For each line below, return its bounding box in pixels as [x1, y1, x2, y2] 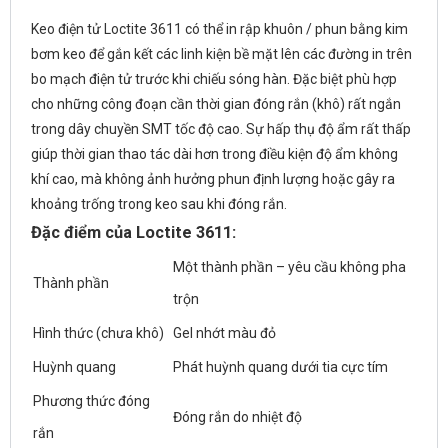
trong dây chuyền [31, 120, 142, 137]
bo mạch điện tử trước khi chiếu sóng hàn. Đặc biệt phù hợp [31, 70, 397, 87]
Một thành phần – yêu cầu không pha [173, 258, 406, 275]
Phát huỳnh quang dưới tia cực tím [173, 358, 388, 375]
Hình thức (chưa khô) [33, 324, 164, 341]
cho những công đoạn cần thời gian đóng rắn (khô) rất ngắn [31, 95, 401, 112]
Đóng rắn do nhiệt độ [173, 408, 302, 425]
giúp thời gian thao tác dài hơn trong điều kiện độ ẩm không [31, 145, 398, 162]
